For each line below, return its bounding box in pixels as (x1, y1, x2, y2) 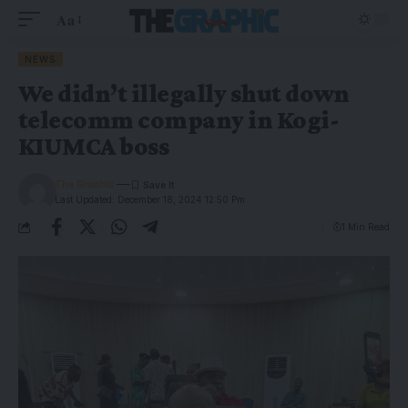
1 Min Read (342, 220, 390, 232)
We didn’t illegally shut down (18, 79, 350, 107)
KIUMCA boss (18, 132, 169, 160)
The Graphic (55, 178, 115, 189)
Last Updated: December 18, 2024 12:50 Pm (55, 194, 246, 205)
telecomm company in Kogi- (18, 106, 340, 134)
